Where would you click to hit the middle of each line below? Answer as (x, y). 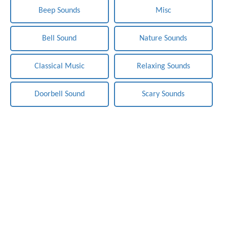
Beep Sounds (60, 11)
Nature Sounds (163, 39)
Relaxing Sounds (163, 66)
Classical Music (59, 66)
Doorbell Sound (59, 94)
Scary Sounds (163, 94)
